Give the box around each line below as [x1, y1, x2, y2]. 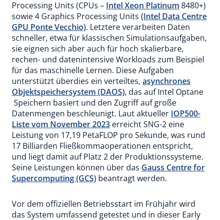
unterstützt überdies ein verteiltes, [12, 76, 142, 86]
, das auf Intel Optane [125, 86, 203, 97]
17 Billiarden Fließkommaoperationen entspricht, [12, 140, 193, 151]
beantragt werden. [96, 173, 167, 184]
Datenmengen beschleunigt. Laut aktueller [12, 108, 171, 119]
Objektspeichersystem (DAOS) [12, 86, 125, 97]
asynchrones [142, 76, 191, 86]
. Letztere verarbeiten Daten [86, 22, 190, 32]
